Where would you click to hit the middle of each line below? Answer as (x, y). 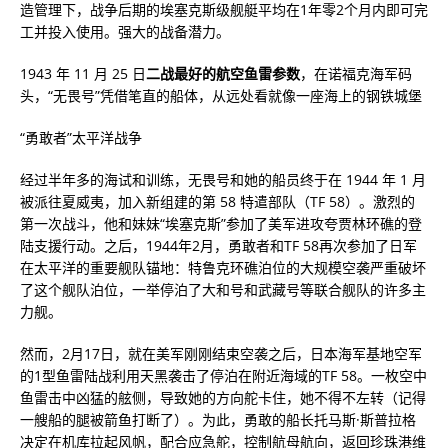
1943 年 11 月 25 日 (83, 73)
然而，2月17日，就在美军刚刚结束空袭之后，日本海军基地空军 (221, 353)
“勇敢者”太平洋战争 (81, 137)
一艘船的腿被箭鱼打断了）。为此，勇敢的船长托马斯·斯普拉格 (218, 419)
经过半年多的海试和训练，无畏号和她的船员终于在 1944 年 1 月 (223, 179)
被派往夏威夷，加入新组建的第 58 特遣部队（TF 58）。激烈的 (217, 201)
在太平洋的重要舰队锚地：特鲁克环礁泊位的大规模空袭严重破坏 (223, 267)
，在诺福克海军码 (356, 73)
